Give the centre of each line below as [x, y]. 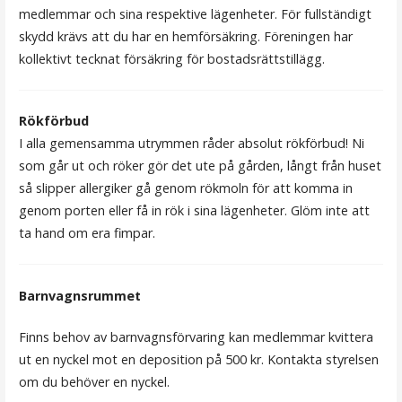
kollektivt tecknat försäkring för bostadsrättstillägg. [171, 59]
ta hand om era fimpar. [87, 233]
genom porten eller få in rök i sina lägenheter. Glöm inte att [194, 211]
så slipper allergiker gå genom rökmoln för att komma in [185, 188]
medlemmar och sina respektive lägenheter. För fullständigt [195, 14]
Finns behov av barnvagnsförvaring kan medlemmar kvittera [196, 337]
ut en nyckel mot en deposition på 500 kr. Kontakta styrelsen [198, 360]
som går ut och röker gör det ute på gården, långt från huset [200, 166]
